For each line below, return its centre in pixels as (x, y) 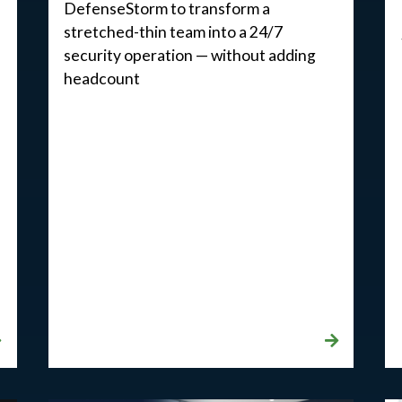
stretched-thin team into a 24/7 (174, 31)
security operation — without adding (190, 55)
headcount (102, 78)
